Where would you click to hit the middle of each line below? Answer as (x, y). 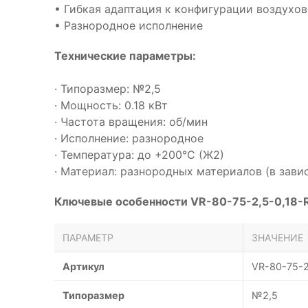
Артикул (84, 266)
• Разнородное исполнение (129, 25)
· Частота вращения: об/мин (131, 122)
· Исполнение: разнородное (129, 138)
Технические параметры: (125, 56)
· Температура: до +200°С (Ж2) (139, 155)
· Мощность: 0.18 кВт (111, 105)
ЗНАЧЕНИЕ (277, 238)
